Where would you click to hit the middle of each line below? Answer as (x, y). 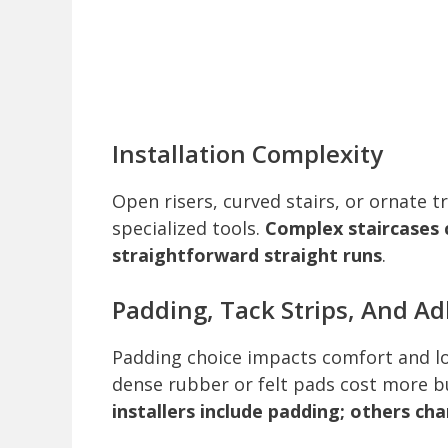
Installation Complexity (247, 154)
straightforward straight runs (247, 255)
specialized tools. (188, 228)
